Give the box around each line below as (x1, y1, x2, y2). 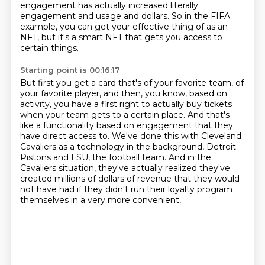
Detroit (206, 141, 236, 152)
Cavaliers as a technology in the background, (20, 141, 206, 152)
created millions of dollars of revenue (20, 173, 174, 184)
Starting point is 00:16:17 (20, 65, 120, 75)
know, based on (162, 88, 227, 99)
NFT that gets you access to (105, 32, 222, 43)
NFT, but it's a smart (20, 32, 105, 43)
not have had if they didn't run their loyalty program (20, 184, 232, 195)
